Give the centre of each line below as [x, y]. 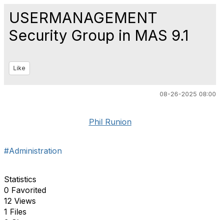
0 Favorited [25, 190]
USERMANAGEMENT [83, 18]
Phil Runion [110, 122]
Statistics [20, 179]
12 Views [20, 201]
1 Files [15, 212]
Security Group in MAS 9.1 [99, 35]
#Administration [33, 151]
